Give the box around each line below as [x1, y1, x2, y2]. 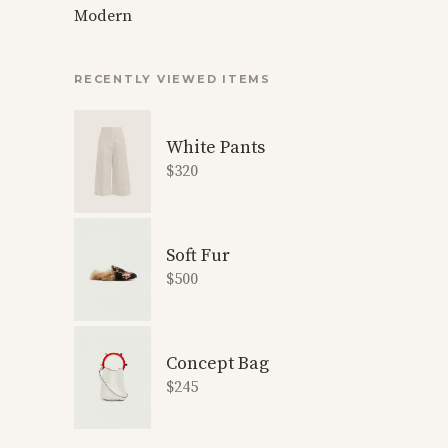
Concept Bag [166, 352, 269, 375]
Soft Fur [166, 244, 230, 267]
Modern [74, 6, 132, 26]
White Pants [166, 136, 265, 159]
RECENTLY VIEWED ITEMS [74, 72, 271, 86]
